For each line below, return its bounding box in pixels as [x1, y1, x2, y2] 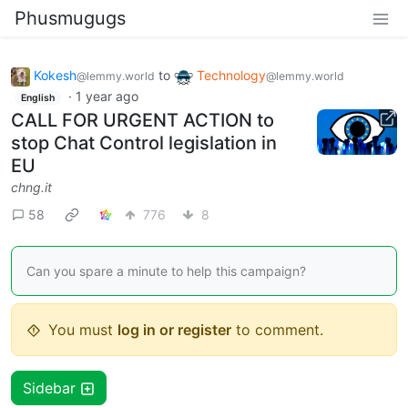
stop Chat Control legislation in [11, 132, 277, 155]
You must [48, 321, 117, 340]
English [20, 91, 55, 104]
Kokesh [34, 67, 76, 83]
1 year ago [75, 87, 138, 104]
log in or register [117, 321, 231, 340]
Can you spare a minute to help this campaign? [26, 263, 306, 280]
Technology [197, 67, 266, 83]
